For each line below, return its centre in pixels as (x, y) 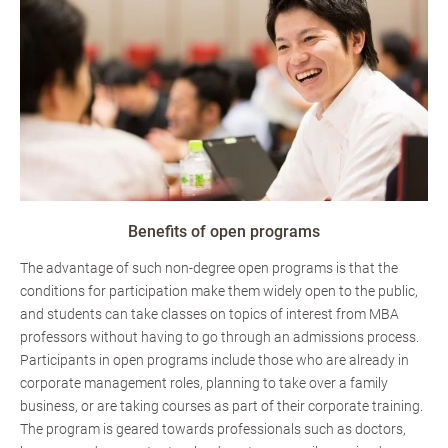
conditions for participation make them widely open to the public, (219, 291)
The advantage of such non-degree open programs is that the (209, 268)
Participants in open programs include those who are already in (214, 360)
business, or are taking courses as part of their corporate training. (221, 406)
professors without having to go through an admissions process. (219, 337)
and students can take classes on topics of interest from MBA (209, 314)
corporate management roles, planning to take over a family (204, 383)
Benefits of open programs (224, 232)
